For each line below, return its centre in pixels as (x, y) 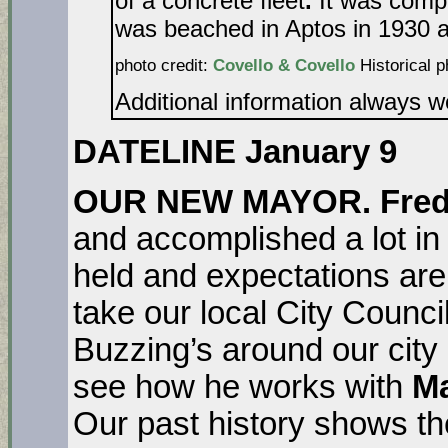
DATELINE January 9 (235, 151)
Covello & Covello (284, 65)
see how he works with (242, 387)
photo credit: (164, 65)
